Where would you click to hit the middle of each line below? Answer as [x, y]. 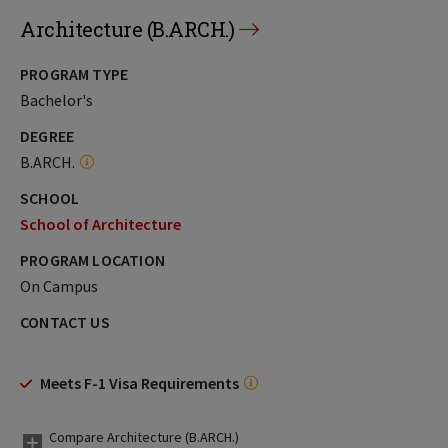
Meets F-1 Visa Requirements [139, 383]
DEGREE [47, 136]
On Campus [59, 286]
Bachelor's [56, 100]
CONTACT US [65, 322]
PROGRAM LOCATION [92, 260]
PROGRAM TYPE [74, 74]
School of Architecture [100, 224]
